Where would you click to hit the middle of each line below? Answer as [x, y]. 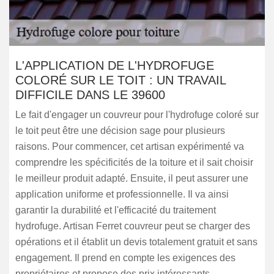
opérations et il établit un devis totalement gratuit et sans [136, 242]
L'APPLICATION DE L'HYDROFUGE [115, 65]
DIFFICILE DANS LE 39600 [90, 95]
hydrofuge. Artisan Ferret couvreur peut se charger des [133, 226]
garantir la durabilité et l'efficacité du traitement [116, 210]
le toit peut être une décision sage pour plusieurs [120, 131]
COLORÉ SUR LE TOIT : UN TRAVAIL [120, 80]
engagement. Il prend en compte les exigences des [125, 258]
